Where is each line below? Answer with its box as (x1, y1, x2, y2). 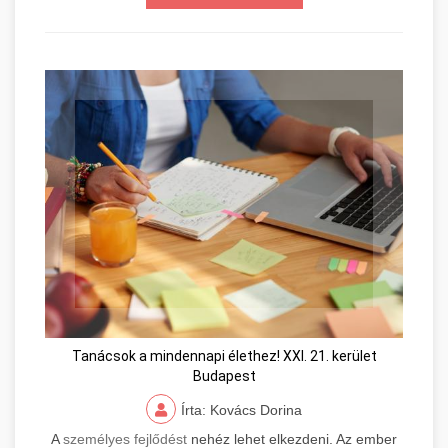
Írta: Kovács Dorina (181, 402, 302, 419)
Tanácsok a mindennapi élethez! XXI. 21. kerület (71, 348, 377, 365)
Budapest (192, 368, 256, 385)
